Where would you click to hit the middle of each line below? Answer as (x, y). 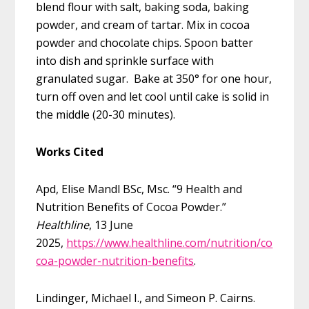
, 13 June (111, 225)
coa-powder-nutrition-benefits (115, 260)
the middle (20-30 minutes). (106, 114)
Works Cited (70, 151)
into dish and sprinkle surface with (125, 60)
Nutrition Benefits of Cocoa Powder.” (131, 207)
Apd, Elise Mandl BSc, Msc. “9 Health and (139, 189)
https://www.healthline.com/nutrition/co (170, 242)
